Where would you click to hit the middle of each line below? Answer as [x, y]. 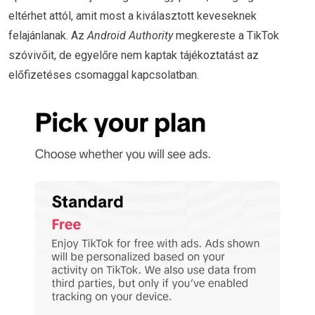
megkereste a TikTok [226, 35]
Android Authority [130, 35]
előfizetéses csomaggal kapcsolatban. [104, 75]
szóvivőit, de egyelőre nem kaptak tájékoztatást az [134, 55]
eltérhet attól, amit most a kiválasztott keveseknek [133, 15]
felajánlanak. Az [48, 35]
